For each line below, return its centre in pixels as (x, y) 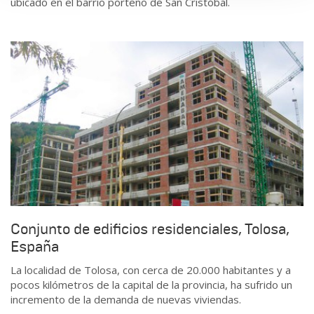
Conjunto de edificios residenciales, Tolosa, (150, 229)
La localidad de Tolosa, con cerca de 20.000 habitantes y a (151, 270)
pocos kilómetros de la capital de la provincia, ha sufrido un (151, 285)
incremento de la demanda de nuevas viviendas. (126, 300)
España (35, 246)
